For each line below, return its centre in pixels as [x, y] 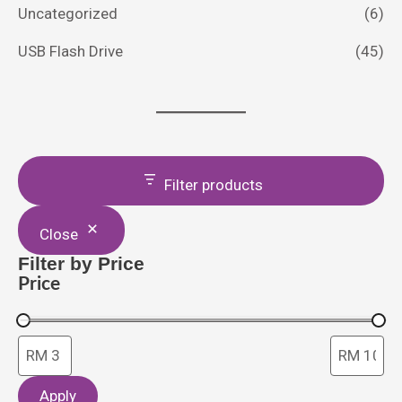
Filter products [214, 185]
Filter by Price [81, 264]
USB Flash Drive [70, 51]
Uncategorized [68, 13]
